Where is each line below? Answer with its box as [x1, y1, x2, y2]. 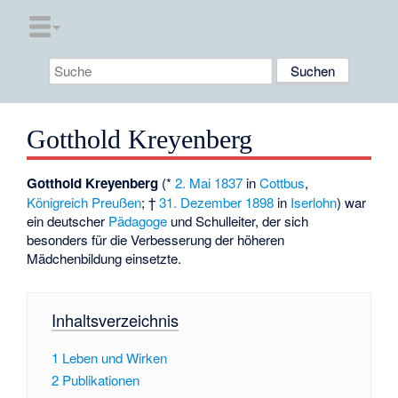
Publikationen [61, 370, 139, 389]
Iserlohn [291, 193, 338, 212]
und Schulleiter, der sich [167, 211, 309, 231]
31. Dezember [159, 193, 243, 212]
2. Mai [175, 173, 211, 193]
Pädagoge [108, 211, 168, 231]
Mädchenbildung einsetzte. [27, 249, 182, 268]
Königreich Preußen [27, 193, 142, 212]
